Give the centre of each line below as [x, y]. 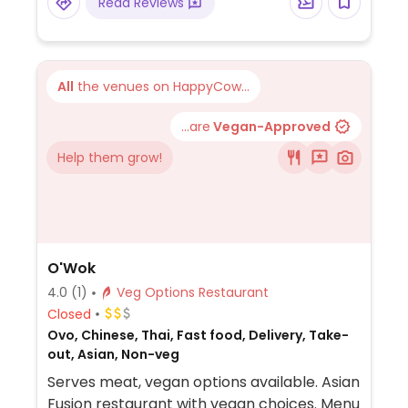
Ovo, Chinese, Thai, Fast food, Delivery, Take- [198, 335]
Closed [69, 314]
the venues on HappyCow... [162, 87]
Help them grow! [110, 158]
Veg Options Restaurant [233, 292]
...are [196, 127]
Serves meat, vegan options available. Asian [203, 382]
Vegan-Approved [270, 127]
